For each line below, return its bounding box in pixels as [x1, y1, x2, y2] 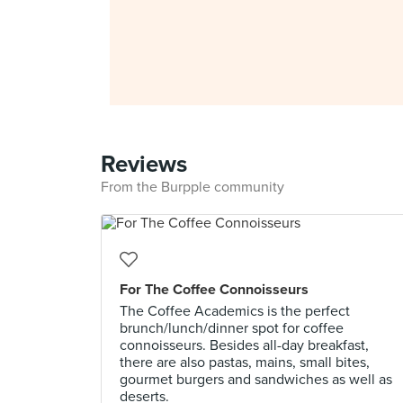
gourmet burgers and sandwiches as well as [120, 371, 392, 389]
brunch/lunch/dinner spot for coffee [120, 319, 344, 337]
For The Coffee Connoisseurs [120, 281, 309, 299]
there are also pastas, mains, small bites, [120, 354, 370, 372]
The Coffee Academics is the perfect [120, 302, 350, 320]
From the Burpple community [101, 178, 284, 196]
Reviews [101, 150, 187, 178]
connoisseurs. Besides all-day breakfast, [120, 336, 369, 354]
